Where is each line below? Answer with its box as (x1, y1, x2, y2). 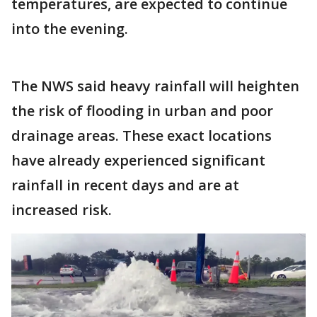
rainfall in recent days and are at (11, 175, 239, 195)
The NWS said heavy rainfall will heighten (11, 76, 299, 96)
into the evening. (11, 18, 132, 38)
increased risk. (11, 200, 112, 219)
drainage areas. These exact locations (11, 125, 272, 145)
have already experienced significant (11, 150, 265, 170)
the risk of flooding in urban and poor (11, 100, 273, 120)
